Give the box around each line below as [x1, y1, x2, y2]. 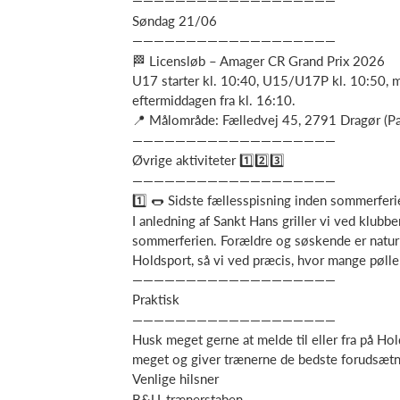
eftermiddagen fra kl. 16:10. [132, 92, 296, 108]
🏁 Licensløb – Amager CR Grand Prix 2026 [132, 52, 385, 69]
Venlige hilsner [132, 371, 222, 387]
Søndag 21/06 [132, 12, 217, 29]
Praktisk [132, 291, 179, 307]
